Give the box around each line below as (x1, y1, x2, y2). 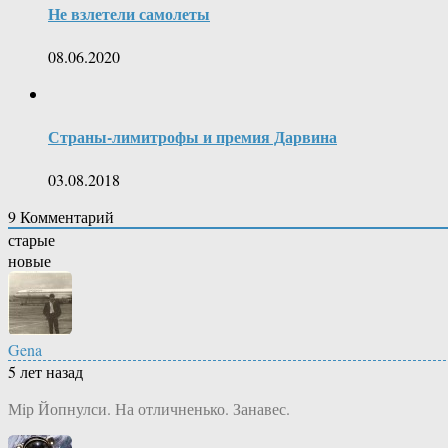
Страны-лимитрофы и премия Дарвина (48, 125, 337, 149)
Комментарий (16, 206, 114, 228)
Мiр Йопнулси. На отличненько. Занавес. (8, 398, 290, 420)
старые (8, 229, 55, 251)
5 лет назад (8, 361, 83, 383)
